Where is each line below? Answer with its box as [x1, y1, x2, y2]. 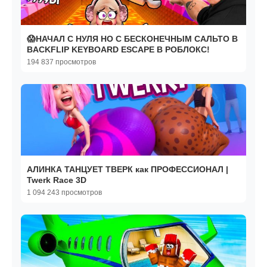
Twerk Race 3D [27, 175, 86, 185]
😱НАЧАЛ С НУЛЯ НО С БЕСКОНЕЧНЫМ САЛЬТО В [27, 34, 238, 44]
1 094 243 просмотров [27, 188, 102, 197]
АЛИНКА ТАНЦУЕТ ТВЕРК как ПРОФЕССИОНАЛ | [27, 164, 228, 175]
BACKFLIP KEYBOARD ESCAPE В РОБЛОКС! [27, 45, 210, 55]
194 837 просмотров [27, 58, 96, 67]
